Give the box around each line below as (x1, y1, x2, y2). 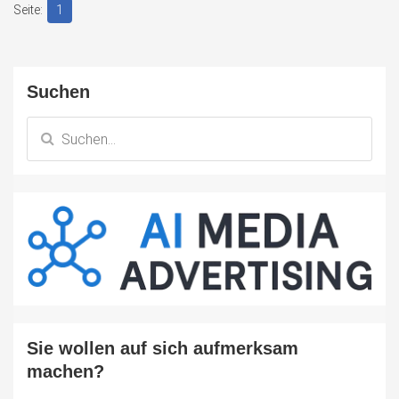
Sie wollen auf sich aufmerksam (27, 338, 298, 359)
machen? (27, 362, 104, 382)
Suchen (27, 82, 90, 102)
